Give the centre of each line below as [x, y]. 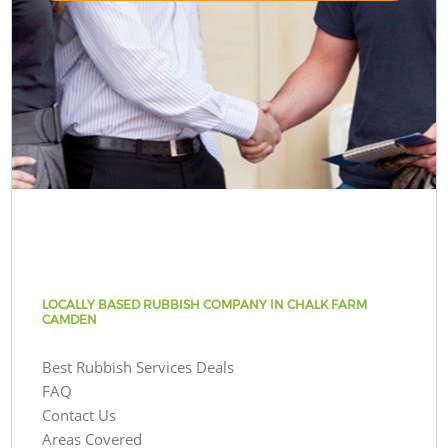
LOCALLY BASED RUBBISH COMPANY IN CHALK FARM [205, 304]
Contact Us [79, 414]
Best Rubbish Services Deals [138, 366]
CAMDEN [70, 319]
